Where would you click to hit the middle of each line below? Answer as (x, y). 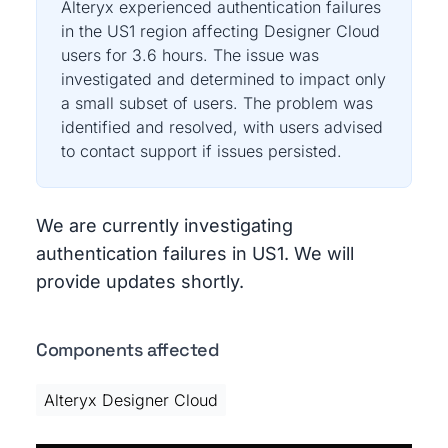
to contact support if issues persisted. (201, 151)
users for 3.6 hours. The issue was (190, 55)
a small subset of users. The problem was (217, 103)
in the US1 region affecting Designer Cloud (220, 31)
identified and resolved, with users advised (222, 127)
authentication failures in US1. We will (195, 253)
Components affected (128, 349)
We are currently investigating (164, 225)
